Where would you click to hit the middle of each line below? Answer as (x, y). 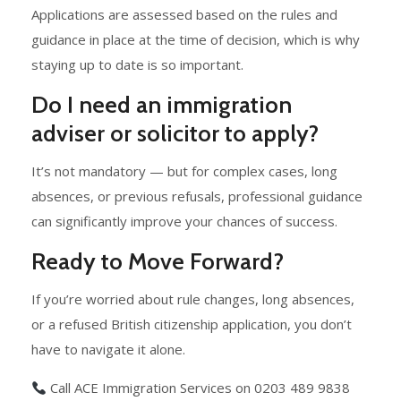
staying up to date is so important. (137, 65)
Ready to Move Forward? (158, 262)
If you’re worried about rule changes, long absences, (193, 299)
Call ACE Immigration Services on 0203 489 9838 (199, 388)
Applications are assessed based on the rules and (184, 15)
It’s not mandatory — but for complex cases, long (184, 171)
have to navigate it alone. (108, 350)
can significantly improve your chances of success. (184, 222)
